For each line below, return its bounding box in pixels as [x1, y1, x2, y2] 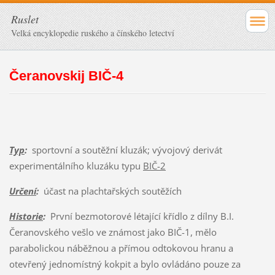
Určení [9, 184, 36, 197]
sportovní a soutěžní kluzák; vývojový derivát [26, 143, 222, 156]
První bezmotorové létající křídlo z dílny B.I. [45, 209, 234, 222]
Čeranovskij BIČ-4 [9, 68, 123, 83]
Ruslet [11, 12, 39, 26]
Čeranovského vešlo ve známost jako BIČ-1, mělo [9, 225, 217, 238]
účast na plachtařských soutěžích [38, 184, 182, 197]
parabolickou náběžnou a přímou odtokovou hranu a [9, 241, 233, 254]
